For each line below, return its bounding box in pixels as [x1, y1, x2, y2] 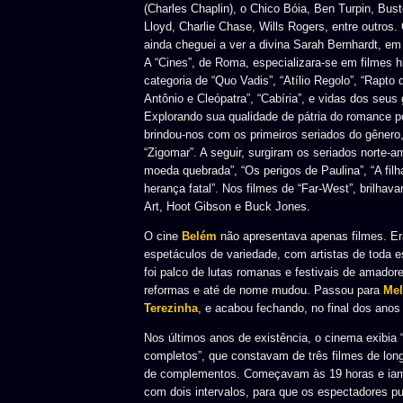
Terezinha [144, 300, 198, 315]
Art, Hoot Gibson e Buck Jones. [144, 199, 310, 213]
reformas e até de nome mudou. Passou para [144, 282, 383, 297]
